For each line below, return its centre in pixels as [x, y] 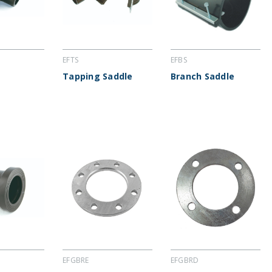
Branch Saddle [202, 76]
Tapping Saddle [98, 76]
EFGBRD [185, 260]
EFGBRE [76, 260]
